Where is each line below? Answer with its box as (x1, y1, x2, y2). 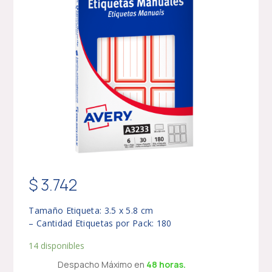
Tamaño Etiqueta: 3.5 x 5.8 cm (29, 204, 154, 216)
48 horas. (146, 258, 188, 270)
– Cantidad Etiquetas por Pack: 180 (29, 217, 172, 229)
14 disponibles (29, 239, 85, 251)
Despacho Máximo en (57, 258, 146, 270)
